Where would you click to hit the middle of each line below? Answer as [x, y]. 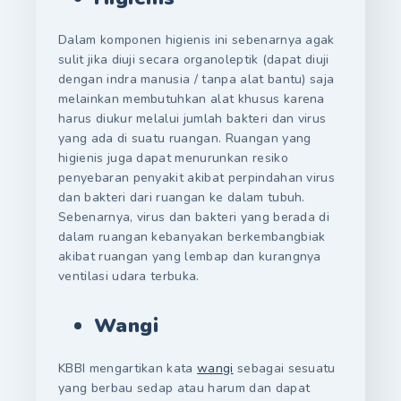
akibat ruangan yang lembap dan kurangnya [190, 257]
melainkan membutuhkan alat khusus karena [192, 99]
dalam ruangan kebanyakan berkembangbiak [192, 237]
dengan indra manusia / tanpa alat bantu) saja [196, 80]
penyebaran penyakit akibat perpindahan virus [197, 178]
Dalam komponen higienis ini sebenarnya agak [196, 40]
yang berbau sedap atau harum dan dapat [184, 388]
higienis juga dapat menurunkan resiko [173, 158]
